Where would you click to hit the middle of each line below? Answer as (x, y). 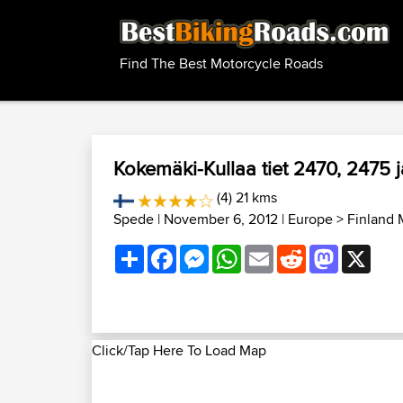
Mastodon (369, 251)
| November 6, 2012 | (221, 219)
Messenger (243, 251)
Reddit (327, 251)
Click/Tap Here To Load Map (179, 350)
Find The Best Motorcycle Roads (221, 64)
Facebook (207, 251)
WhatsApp (273, 251)
